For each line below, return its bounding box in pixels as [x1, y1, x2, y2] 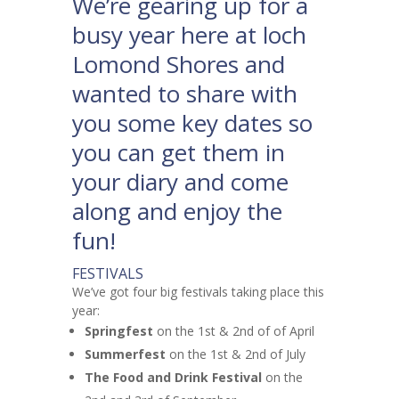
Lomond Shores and [71, 48, 285, 81]
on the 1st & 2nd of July [165, 346, 305, 363]
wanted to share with [71, 77, 297, 110]
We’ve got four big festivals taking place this [71, 283, 324, 301]
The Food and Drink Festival [84, 369, 262, 387]
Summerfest [84, 346, 166, 363]
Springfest [84, 322, 153, 340]
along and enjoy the [71, 195, 282, 228]
